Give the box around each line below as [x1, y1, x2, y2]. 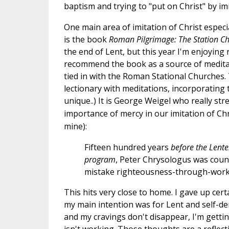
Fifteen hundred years [84, 142, 171, 153]
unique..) [63, 95, 98, 107]
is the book [63, 34, 109, 45]
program [84, 154, 116, 166]
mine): [63, 121, 87, 132]
